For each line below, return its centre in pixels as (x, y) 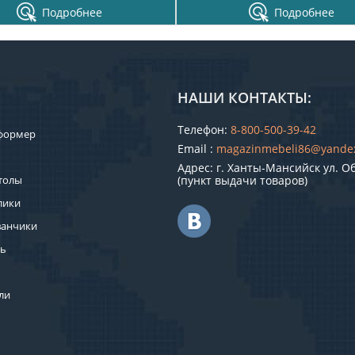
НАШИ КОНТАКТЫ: (244, 97)
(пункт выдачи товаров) (242, 180)
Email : (197, 149)
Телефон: (204, 130)
